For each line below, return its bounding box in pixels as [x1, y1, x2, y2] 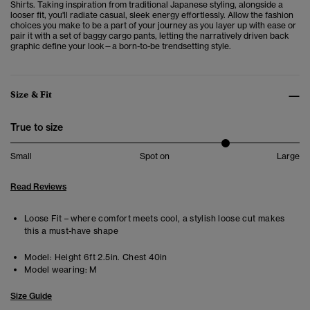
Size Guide [10, 291, 52, 302]
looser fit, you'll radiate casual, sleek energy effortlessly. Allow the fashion [10, 10, 293, 21]
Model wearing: [24, 264, 88, 275]
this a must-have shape [24, 226, 118, 237]
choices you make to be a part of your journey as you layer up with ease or [10, 20, 296, 31]
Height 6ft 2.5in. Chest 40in [52, 252, 167, 263]
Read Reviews [10, 181, 66, 192]
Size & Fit [10, 89, 53, 101]
